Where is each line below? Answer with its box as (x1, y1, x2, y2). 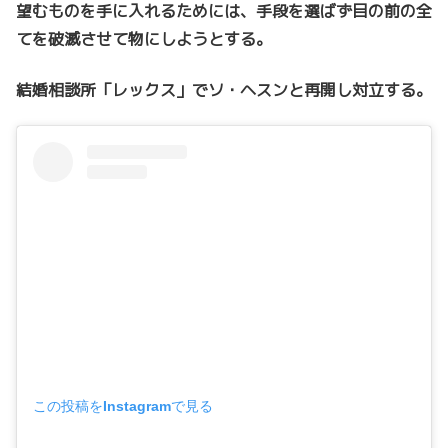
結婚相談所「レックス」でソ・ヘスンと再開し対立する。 (16, 78, 432, 101)
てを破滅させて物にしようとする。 (16, 28, 272, 51)
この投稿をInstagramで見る (33, 398, 213, 415)
